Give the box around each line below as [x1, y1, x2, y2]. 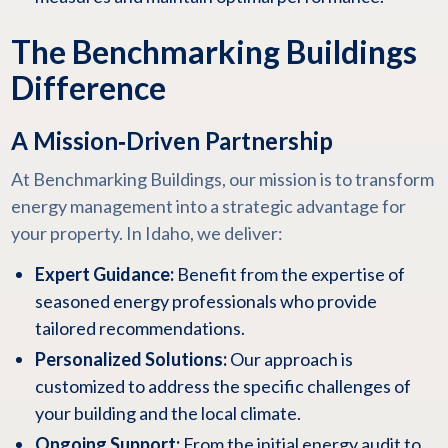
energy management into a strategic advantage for [10, 195, 406, 217]
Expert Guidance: [34, 263, 174, 285]
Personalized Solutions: [34, 348, 227, 370]
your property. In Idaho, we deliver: [10, 222, 283, 244]
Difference [10, 68, 166, 107]
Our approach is [226, 348, 353, 370]
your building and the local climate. [34, 402, 301, 424]
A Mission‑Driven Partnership [10, 126, 333, 155]
